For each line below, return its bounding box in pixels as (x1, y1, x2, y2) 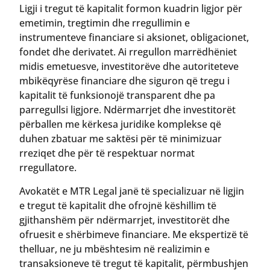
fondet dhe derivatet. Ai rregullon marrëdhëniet (19, 45, 237, 59)
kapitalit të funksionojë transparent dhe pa (19, 89, 215, 102)
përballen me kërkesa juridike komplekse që (19, 118, 221, 131)
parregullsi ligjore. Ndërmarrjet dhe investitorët (19, 103, 236, 117)
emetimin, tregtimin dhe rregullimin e (19, 16, 190, 30)
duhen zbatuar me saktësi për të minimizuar (19, 132, 222, 146)
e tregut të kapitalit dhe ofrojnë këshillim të (19, 198, 216, 212)
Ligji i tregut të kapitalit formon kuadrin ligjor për (19, 2, 242, 16)
